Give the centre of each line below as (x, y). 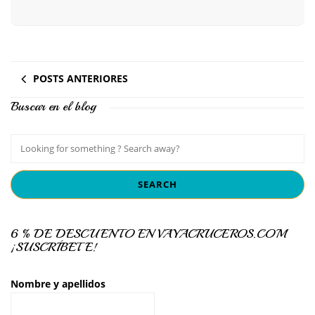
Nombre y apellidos (58, 284)
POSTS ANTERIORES (81, 79)
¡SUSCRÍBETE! (54, 247)
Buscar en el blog (53, 107)
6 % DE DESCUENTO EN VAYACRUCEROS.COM (148, 234)
